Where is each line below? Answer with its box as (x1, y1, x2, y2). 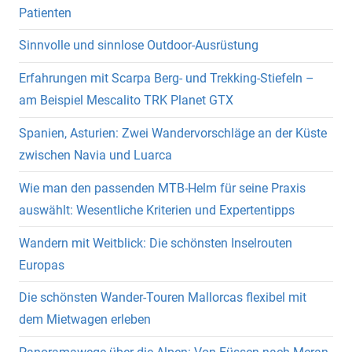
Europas (19, 257, 64, 273)
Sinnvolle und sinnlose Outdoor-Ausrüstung (19, 38, 258, 53)
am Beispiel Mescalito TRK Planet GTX (19, 93, 233, 108)
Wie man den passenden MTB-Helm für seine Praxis (19, 180, 306, 196)
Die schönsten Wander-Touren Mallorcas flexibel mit (19, 290, 306, 306)
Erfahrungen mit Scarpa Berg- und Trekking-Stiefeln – (19, 71, 314, 86)
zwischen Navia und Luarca (19, 148, 172, 163)
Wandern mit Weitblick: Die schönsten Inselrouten (19, 235, 292, 251)
